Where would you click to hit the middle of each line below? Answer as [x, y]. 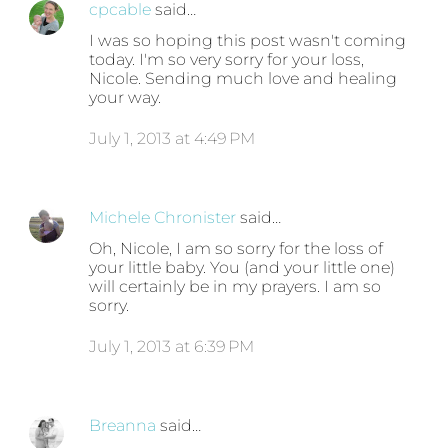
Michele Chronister [163, 218]
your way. [125, 98]
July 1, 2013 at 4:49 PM [172, 139]
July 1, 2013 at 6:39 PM [172, 347]
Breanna [123, 426]
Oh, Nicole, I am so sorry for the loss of [236, 249]
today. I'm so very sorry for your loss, [227, 60]
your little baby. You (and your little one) [242, 268]
